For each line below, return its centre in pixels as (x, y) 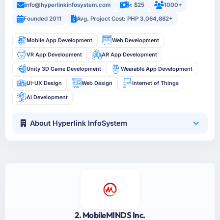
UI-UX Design (44, 83)
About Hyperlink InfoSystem (79, 123)
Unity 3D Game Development (64, 69)
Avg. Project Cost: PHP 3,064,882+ (125, 18)
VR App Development (55, 54)
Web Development (135, 40)
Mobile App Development (60, 40)
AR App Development (129, 54)
